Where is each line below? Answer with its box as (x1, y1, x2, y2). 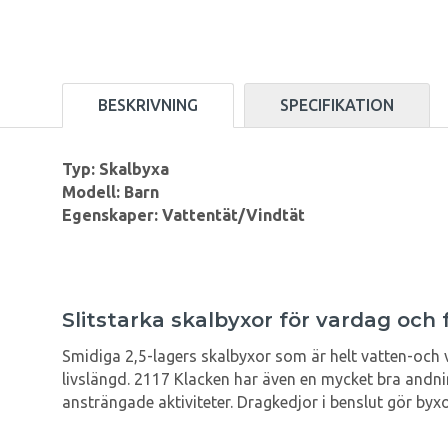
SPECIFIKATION (280, 96, 394, 115)
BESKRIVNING (98, 96, 198, 115)
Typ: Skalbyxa (62, 160, 169, 179)
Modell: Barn (62, 183, 159, 202)
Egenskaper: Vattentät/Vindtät (62, 206, 305, 225)
